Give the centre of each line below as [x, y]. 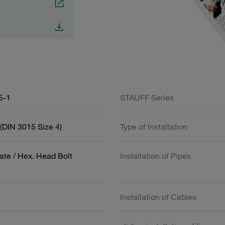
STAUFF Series [147, 97]
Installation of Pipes [155, 155]
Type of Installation [154, 126]
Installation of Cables [158, 197]
